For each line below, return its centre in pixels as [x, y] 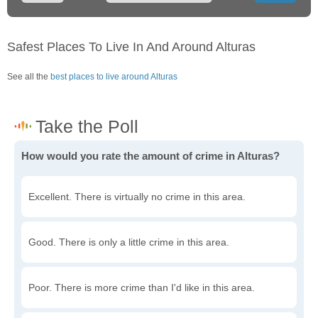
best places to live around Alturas [114, 77]
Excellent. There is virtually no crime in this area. [137, 197]
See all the [29, 77]
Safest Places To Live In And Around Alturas [131, 47]
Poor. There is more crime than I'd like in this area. [142, 288]
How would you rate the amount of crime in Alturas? [150, 156]
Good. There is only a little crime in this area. [129, 242]
